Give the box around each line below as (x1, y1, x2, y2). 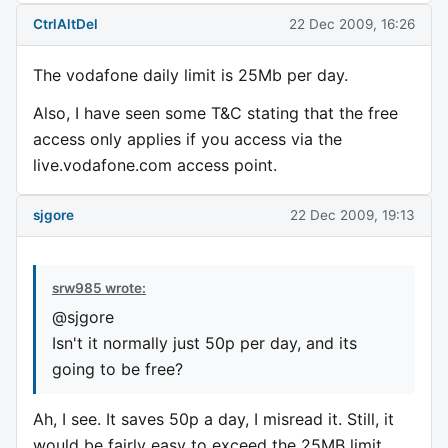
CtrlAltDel (33, 16, 98, 33)
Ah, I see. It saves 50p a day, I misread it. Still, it (33, 408, 394, 429)
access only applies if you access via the (33, 128, 342, 149)
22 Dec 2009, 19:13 (290, 207, 415, 224)
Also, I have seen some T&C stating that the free (33, 102, 398, 123)
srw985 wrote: (52, 279, 146, 296)
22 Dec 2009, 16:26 (289, 16, 415, 33)
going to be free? (52, 358, 183, 379)
